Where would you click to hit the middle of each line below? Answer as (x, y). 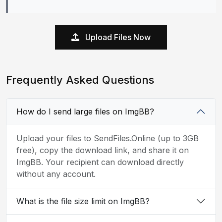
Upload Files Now (117, 37)
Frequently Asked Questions (80, 80)
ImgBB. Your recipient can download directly (100, 162)
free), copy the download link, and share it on (103, 150)
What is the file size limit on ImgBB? (83, 201)
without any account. (56, 174)
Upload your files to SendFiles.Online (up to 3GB (108, 138)
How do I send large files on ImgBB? (85, 111)
